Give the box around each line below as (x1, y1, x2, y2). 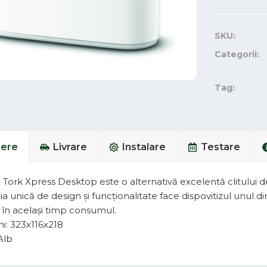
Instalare (122, 141, 166, 153)
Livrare (52, 141, 87, 153)
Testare (200, 141, 240, 153)
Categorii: (215, 49, 260, 60)
